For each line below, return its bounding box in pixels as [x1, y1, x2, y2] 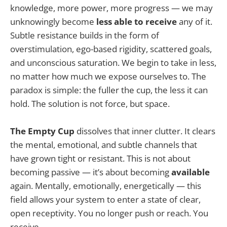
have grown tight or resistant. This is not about [10, 153, 191, 165]
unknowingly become [10, 16, 96, 28]
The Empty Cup [10, 125, 74, 137]
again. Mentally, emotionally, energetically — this [10, 180, 201, 192]
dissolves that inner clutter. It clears [74, 125, 215, 137]
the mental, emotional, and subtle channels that [10, 139, 197, 151]
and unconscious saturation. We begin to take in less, [10, 57, 216, 69]
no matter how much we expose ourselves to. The [10, 70, 206, 83]
